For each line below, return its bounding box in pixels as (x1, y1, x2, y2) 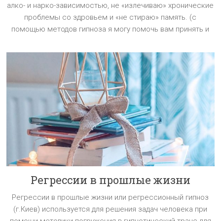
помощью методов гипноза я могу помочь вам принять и (11, 24, 210, 34)
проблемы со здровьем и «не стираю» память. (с (24, 12, 197, 22)
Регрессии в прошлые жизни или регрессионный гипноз (12, 193, 209, 202)
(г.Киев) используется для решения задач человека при (13, 205, 208, 214)
